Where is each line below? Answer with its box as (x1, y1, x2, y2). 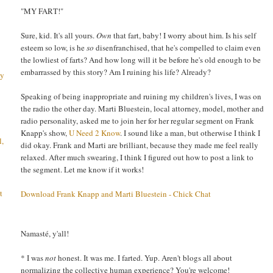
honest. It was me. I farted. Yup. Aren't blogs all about (56, 252, 232, 263)
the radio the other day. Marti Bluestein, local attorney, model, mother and (21, 102, 264, 114)
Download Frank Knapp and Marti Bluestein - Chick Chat (21, 188, 211, 199)
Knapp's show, (21, 127, 69, 138)
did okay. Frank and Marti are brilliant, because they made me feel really (21, 139, 258, 151)
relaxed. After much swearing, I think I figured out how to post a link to (21, 151, 253, 163)
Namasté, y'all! (21, 227, 69, 239)
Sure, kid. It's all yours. (21, 29, 96, 41)
